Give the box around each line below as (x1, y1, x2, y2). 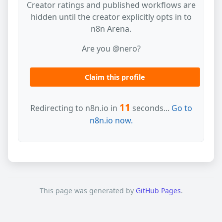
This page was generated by (39, 186, 136, 195)
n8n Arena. (91, 23, 131, 34)
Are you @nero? (81, 43, 141, 54)
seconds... (130, 103, 171, 113)
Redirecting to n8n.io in (30, 103, 119, 113)
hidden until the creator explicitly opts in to (30, 11, 192, 22)
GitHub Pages (135, 186, 181, 195)
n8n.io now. (89, 115, 133, 126)
